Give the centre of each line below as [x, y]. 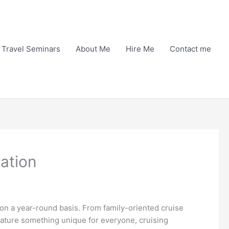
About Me [93, 49]
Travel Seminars [31, 49]
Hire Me [140, 49]
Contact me [190, 49]
